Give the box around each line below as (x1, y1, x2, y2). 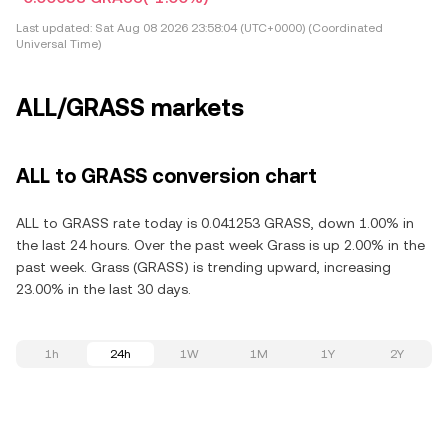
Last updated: (16, 21, 92, 35)
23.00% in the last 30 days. (16, 281, 191, 297)
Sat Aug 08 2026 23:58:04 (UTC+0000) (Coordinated (92, 21, 383, 35)
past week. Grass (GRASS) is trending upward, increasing (16, 259, 391, 275)
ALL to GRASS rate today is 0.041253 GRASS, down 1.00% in (16, 215, 414, 231)
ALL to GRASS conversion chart (16, 164, 317, 188)
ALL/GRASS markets (16, 94, 244, 122)
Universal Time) (16, 37, 101, 51)
